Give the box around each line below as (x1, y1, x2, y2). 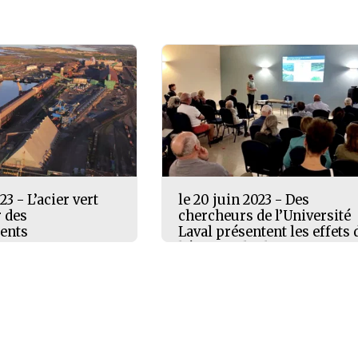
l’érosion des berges (178, 239, 310, 257)
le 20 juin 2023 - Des (178, 191, 310, 209)
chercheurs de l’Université (178, 207, 352, 225)
